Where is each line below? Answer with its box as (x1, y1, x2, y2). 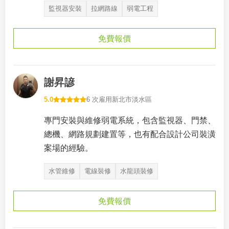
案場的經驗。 (44, 144, 93, 152)
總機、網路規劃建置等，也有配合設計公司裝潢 (44, 130, 216, 139)
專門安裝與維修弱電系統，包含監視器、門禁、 (44, 116, 216, 125)
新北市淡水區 (112, 96, 152, 103)
